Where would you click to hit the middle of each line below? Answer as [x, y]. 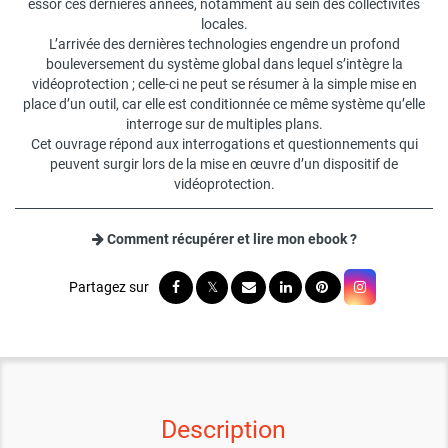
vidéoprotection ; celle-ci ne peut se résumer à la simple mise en [224, 84]
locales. [224, 24]
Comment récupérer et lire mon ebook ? [231, 239]
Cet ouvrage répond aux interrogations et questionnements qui [224, 144]
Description [224, 430]
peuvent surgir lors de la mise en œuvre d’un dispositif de [224, 164]
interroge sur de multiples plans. [224, 124]
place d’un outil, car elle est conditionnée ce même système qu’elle [224, 104]
